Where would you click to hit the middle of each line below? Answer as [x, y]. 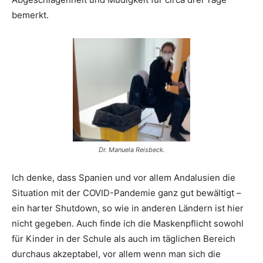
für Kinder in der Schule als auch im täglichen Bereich [124, 239]
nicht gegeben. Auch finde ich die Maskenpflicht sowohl [128, 224]
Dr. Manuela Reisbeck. [131, 150]
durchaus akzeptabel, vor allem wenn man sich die [116, 254]
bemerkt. [30, 15]
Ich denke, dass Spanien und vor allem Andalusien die [124, 178]
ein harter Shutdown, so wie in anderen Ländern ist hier [128, 208]
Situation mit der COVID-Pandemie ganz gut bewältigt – [127, 193]
